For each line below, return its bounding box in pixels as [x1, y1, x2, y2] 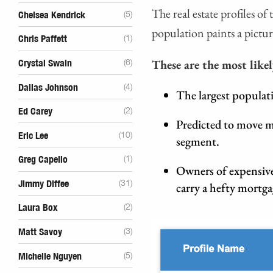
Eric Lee [18, 130, 48, 141]
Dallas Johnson [18, 82, 78, 93]
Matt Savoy [18, 227, 62, 237]
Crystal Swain [18, 58, 72, 68]
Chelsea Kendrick [18, 10, 85, 20]
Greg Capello [18, 155, 68, 165]
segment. [176, 133, 220, 149]
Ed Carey [18, 107, 52, 117]
